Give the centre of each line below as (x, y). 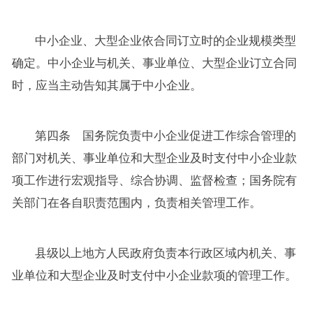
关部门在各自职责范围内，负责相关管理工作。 (136, 203)
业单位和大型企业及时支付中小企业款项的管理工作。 (154, 275)
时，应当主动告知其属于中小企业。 (107, 85)
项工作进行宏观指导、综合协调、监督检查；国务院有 (154, 180)
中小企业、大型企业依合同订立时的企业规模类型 (166, 41)
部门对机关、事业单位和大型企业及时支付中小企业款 (154, 158)
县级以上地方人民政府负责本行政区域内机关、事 (166, 253)
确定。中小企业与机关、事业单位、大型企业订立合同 (154, 63)
